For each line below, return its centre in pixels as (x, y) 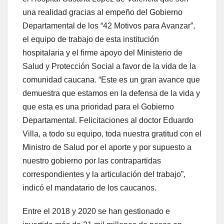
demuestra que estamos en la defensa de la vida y (111, 93)
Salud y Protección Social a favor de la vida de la (109, 66)
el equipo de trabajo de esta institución (91, 39)
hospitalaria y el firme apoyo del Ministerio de (102, 53)
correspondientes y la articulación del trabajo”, (104, 174)
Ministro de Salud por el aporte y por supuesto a (107, 147)
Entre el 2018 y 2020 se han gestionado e (96, 211)
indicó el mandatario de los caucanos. (89, 188)
